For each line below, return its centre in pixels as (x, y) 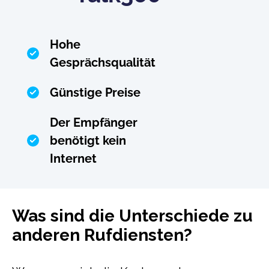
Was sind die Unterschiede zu (132, 216)
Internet (73, 158)
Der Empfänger (94, 122)
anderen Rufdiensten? (102, 235)
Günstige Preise (95, 92)
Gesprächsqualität (103, 62)
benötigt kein (88, 140)
